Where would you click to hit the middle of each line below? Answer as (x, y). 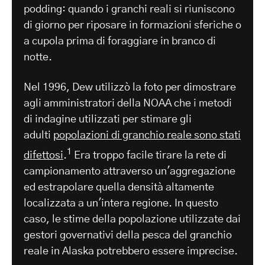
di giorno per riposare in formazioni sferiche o (132, 25)
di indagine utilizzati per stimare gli (108, 119)
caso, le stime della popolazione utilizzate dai (132, 219)
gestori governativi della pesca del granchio (128, 235)
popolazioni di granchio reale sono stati (147, 135)
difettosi (43, 155)
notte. (38, 57)
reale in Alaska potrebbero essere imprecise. (131, 251)
